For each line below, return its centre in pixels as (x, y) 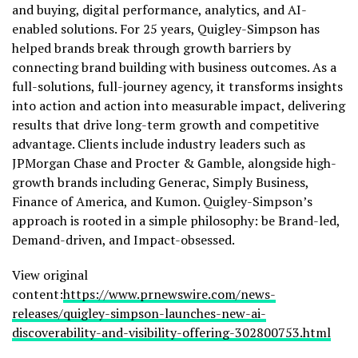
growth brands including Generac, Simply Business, (160, 182)
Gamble (219, 163)
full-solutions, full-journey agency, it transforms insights (177, 86)
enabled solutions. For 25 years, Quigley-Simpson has (166, 29)
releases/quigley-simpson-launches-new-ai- (139, 313)
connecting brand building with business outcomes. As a (174, 67)
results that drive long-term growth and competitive (165, 125)
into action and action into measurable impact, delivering (179, 105)
